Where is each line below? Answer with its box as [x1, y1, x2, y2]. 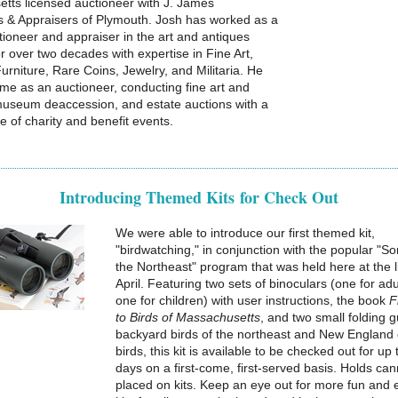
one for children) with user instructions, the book [115, 293, 389, 307]
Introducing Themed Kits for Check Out [60, 186, 338, 209]
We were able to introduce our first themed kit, [115, 226, 375, 240]
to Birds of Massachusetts [115, 310, 260, 324]
